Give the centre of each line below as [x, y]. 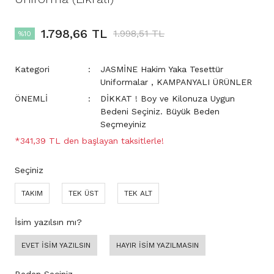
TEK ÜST [83, 193]
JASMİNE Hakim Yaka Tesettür [162, 69]
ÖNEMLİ [31, 98]
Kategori [32, 69]
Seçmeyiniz [123, 124]
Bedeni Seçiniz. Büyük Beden [160, 111]
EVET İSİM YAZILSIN [56, 245]
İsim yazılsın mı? [48, 222]
